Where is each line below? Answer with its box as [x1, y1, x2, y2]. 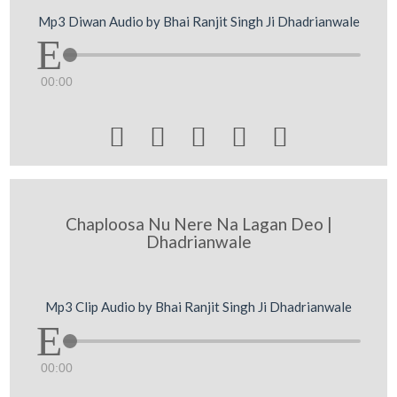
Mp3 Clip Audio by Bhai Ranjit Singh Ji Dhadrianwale [45, 299, 352, 315]
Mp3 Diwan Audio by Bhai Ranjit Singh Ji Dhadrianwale [37, 12, 360, 29]
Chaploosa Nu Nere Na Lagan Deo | [65, 213, 332, 234]
